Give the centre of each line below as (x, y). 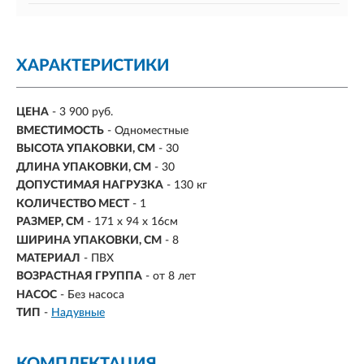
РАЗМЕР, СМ (50, 222)
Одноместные (152, 130)
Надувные (78, 313)
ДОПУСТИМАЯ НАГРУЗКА (90, 186)
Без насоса (96, 295)
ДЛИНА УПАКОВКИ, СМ (84, 167)
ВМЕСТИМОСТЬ (60, 130)
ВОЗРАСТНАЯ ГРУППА (79, 277)
